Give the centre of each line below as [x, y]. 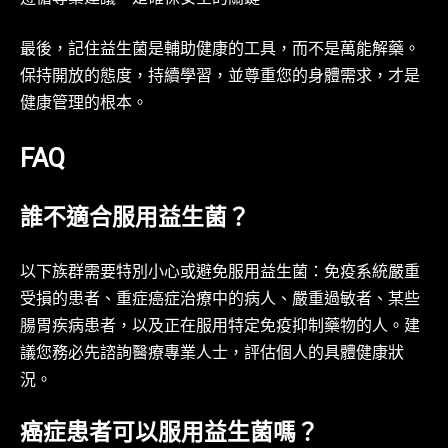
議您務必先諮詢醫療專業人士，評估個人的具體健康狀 [212, 355]
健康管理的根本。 [84, 105]
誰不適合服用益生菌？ [135, 220]
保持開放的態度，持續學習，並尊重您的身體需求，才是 [220, 78]
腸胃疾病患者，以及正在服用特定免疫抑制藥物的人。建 [220, 328]
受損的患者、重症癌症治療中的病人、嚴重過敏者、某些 [220, 301]
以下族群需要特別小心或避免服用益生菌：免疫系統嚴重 [220, 274]
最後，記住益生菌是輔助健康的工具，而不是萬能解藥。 [220, 51]
